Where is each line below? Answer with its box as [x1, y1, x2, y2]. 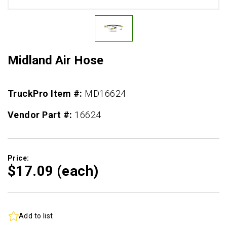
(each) [56, 162, 99, 179]
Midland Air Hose [8, 53, 103, 67]
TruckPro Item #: [8, 88, 85, 99]
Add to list [19, 212, 53, 220]
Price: [8, 154, 29, 162]
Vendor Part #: [8, 109, 75, 120]
